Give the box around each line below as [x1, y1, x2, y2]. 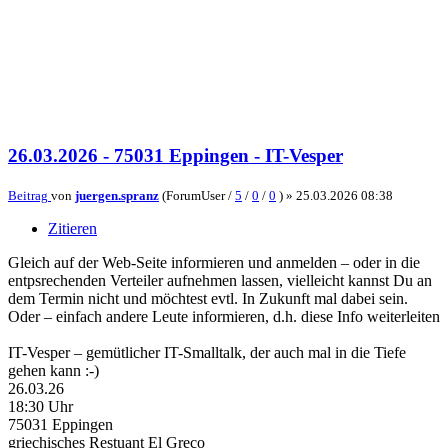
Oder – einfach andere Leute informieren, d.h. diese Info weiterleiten [8, 307, 440, 325]
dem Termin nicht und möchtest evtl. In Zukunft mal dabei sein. [8, 289, 408, 307]
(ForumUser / [159, 187, 235, 203]
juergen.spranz [75, 187, 159, 203]
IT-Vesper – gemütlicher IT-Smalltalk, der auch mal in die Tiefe [8, 343, 406, 361]
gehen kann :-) [8, 361, 99, 379]
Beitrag [8, 187, 48, 203]
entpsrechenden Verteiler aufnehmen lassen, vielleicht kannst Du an [8, 271, 432, 289]
